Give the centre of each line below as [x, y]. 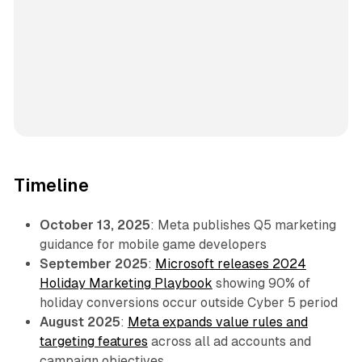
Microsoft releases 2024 [230, 264]
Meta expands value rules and [217, 322]
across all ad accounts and [229, 342]
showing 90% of [261, 284]
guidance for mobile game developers [153, 245]
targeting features [93, 342]
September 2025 [93, 264]
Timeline [51, 186]
